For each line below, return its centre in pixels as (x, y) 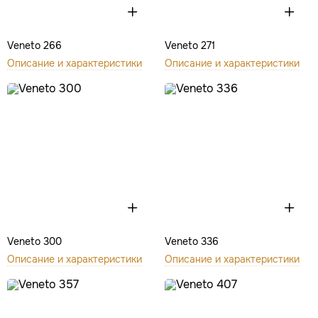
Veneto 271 (190, 45)
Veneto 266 (34, 45)
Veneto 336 (191, 241)
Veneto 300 (34, 241)
